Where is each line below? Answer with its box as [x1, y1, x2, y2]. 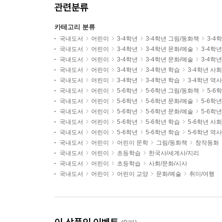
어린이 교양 [117, 170, 148, 177]
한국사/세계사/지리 [149, 150, 199, 157]
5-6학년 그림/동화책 [146, 87, 199, 94]
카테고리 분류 [55, 23, 95, 31]
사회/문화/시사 [149, 160, 187, 167]
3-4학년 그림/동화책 [146, 35, 199, 42]
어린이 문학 [117, 139, 148, 146]
